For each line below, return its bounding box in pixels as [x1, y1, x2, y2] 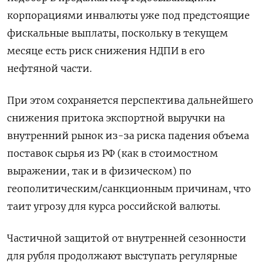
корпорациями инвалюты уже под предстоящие [7, 9, 250, 21]
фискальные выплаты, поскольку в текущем [7, 27, 228, 39]
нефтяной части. [7, 62, 92, 74]
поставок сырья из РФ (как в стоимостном [7, 147, 218, 159]
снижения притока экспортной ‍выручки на [7, 111, 225, 124]
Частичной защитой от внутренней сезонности [7, 232, 246, 244]
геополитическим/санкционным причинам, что [7, 182, 251, 194]
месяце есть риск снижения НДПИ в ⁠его [7, 44, 205, 57]
